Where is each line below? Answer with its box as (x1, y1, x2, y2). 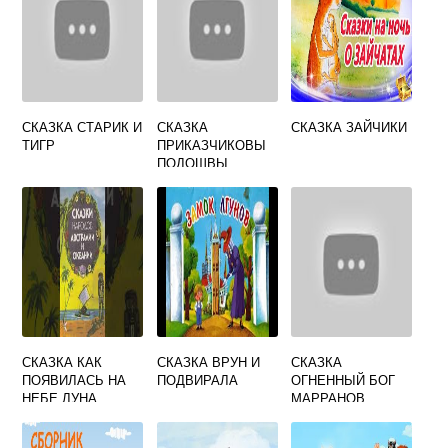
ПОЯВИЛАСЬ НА (22, 370, 127, 389)
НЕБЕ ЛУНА (22, 388, 98, 407)
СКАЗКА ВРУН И (156, 352, 260, 371)
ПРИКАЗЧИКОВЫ (156, 135, 266, 154)
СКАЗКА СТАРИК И (22, 117, 143, 136)
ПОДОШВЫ (156, 153, 228, 172)
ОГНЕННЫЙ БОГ (291, 370, 396, 389)
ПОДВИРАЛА (156, 370, 238, 389)
